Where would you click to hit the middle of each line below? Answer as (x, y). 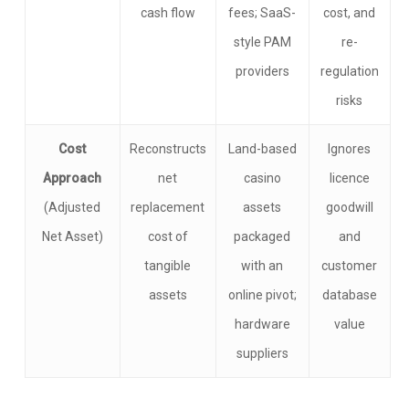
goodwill (349, 207)
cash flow (168, 13)
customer (350, 266)
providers (262, 71)
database (349, 295)
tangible (168, 266)
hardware (262, 324)
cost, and (350, 13)
